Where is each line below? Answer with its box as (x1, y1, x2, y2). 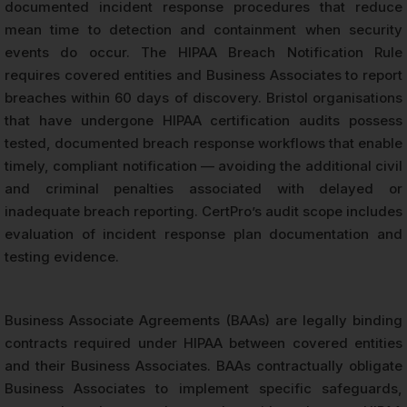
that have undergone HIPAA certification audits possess (5, 112, 402, 130)
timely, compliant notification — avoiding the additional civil (5, 157, 402, 175)
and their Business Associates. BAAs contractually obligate (5, 357, 402, 375)
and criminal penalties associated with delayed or (5, 180, 402, 198)
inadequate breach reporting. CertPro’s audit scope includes (5, 203, 402, 221)
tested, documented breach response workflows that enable (5, 134, 402, 153)
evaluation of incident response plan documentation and (5, 225, 402, 243)
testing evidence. (5, 248, 119, 266)
